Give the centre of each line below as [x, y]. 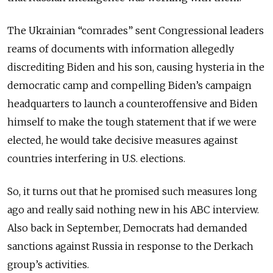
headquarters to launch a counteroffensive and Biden [133, 103]
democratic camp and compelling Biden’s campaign [129, 85]
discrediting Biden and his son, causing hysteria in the [136, 67]
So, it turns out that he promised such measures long [132, 191]
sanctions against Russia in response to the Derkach [130, 246]
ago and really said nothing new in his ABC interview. [133, 209]
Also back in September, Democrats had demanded [127, 228]
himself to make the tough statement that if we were [132, 122]
